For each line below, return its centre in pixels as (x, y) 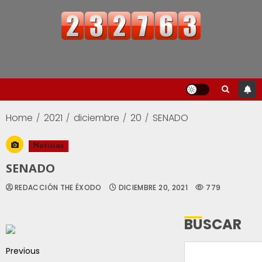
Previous (23, 251)
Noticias (49, 146)
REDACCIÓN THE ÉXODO (58, 188)
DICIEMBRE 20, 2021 (153, 188)
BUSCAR (213, 225)
